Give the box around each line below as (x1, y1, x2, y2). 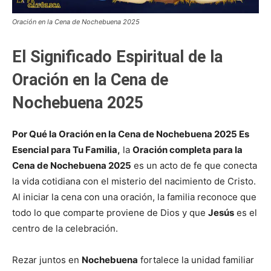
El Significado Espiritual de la (12, 47, 223, 67)
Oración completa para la (132, 143, 243, 155)
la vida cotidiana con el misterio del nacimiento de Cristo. (12, 175, 256, 187)
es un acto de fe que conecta (131, 159, 257, 171)
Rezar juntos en (12, 253, 82, 266)
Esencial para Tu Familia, (12, 143, 120, 155)
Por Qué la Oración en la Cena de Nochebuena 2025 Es (12, 128, 249, 140)
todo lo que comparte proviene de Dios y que (12, 206, 208, 218)
